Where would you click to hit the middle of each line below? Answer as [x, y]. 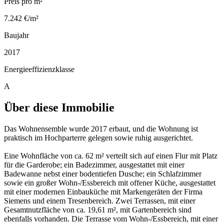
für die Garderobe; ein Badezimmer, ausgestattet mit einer [94, 164]
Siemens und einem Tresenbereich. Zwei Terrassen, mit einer [100, 200]
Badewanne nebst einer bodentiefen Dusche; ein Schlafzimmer [103, 173]
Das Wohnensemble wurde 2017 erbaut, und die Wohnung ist [101, 128]
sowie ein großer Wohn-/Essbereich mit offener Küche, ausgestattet [110, 182]
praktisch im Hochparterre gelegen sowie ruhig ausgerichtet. [98, 137]
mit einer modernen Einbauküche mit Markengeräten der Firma [103, 191]
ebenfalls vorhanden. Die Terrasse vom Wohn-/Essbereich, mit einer [111, 218]
